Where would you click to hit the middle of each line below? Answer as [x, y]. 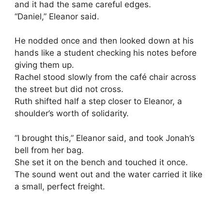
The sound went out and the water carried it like [108, 174]
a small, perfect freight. [60, 186]
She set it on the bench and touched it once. [101, 162]
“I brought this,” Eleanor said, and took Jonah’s [105, 138]
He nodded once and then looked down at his [104, 41]
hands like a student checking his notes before [106, 53]
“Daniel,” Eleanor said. [57, 16]
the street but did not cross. [69, 89]
